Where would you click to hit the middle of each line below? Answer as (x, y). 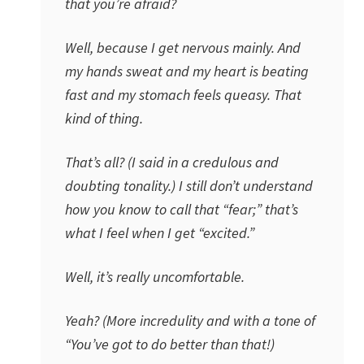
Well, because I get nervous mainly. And (183, 48)
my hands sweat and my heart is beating (187, 71)
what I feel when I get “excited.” (160, 233)
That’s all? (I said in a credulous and (172, 162)
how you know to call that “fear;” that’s (182, 209)
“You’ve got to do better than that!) (170, 344)
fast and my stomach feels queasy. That (183, 95)
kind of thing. (104, 118)
